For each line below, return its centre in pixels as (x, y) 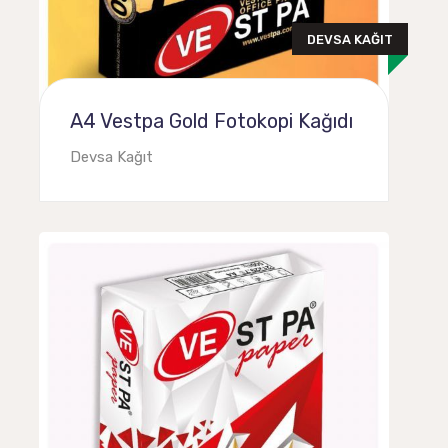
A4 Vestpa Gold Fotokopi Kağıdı (211, 121)
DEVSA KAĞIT (350, 38)
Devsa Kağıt (111, 157)
